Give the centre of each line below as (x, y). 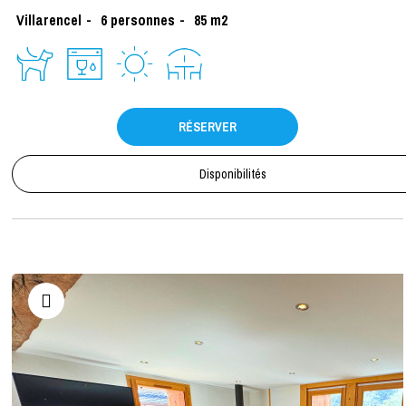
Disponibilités (233, 174)
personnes (143, 19)
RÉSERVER (208, 126)
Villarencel (49, 19)
